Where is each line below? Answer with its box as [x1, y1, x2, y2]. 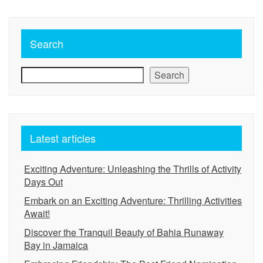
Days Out [24, 175, 63, 188]
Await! [24, 207, 50, 220]
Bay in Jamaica [24, 238, 88, 252]
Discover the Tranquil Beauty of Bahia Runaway [24, 225, 224, 239]
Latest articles [30, 130, 96, 146]
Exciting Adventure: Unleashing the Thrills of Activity [24, 162, 241, 176]
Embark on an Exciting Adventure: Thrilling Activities [24, 194, 242, 207]
